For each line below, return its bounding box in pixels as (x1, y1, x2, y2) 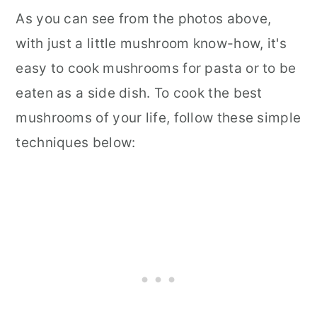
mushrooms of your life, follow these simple (16, 109, 301, 126)
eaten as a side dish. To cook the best (16, 84, 263, 101)
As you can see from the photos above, (16, 10, 272, 27)
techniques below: (16, 134, 136, 151)
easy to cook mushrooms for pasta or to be (16, 59, 296, 76)
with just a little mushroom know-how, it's (16, 35, 287, 52)
